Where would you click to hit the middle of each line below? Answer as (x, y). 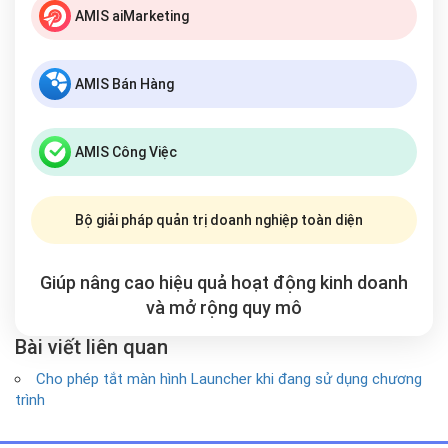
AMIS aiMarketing (132, 16)
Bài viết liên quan (91, 347)
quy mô (272, 307)
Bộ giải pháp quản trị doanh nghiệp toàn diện (219, 220)
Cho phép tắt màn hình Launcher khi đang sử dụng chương (229, 379)
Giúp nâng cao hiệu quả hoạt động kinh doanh (224, 282)
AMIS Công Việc (126, 152)
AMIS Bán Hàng (124, 84)
